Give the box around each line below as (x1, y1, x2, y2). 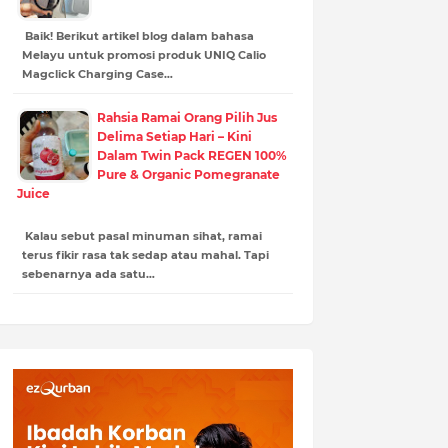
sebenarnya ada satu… (21, 266, 155, 281)
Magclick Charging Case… (21, 66, 173, 81)
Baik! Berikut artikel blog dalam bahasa (21, 28, 254, 43)
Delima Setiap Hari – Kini (96, 128, 252, 144)
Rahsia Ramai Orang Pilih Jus (96, 109, 277, 125)
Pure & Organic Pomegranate (96, 166, 280, 182)
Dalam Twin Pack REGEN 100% (96, 147, 287, 163)
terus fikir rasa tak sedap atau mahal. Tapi (21, 247, 269, 262)
